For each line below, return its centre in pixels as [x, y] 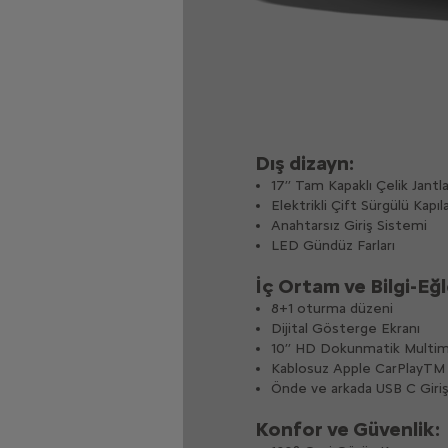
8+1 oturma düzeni [331, 308]
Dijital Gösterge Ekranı [345, 328]
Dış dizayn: [304, 162]
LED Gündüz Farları [332, 245]
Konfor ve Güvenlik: [347, 428]
